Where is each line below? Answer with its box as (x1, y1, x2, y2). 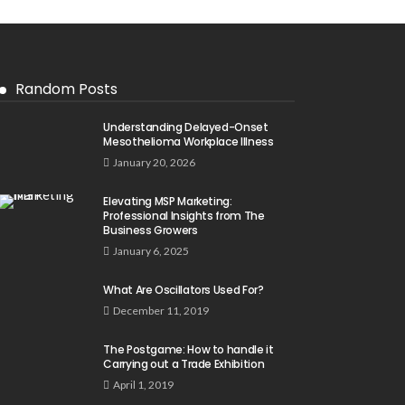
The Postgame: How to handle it (103, 342, 274, 357)
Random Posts (15, 79, 118, 99)
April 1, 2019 (113, 378, 174, 391)
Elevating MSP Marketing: (103, 193, 232, 209)
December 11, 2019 (113, 304, 210, 317)
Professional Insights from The (103, 208, 265, 223)
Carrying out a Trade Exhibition (103, 356, 265, 372)
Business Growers (103, 222, 198, 238)
